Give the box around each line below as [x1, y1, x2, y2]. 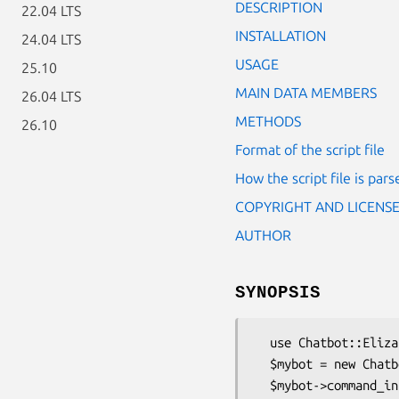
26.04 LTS [21, 88, 81, 104]
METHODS [235, 112, 301, 129]
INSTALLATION [235, 27, 326, 44]
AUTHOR [235, 226, 291, 243]
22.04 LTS [21, 3, 81, 19]
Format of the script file [235, 141, 385, 158]
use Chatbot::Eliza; [256, 334, 270, 350]
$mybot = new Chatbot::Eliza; [256, 355, 270, 371]
